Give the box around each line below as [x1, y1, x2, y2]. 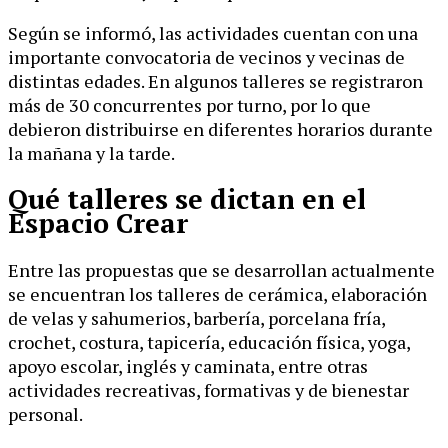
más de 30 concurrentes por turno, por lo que [8, 92, 371, 117]
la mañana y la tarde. [8, 140, 175, 165]
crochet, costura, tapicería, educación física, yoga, [8, 329, 410, 354]
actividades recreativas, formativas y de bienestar [8, 377, 409, 402]
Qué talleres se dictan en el [8, 181, 366, 218]
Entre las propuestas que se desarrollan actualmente [8, 257, 435, 282]
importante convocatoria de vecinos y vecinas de [8, 44, 405, 69]
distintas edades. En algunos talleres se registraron [8, 68, 423, 93]
